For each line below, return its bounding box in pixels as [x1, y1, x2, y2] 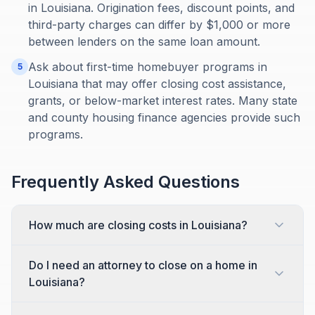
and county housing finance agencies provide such [28, 110, 300, 124]
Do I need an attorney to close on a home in [29, 258, 257, 272]
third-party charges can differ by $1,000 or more [28, 18, 290, 32]
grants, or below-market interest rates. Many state [28, 94, 297, 108]
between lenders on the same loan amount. [28, 34, 260, 49]
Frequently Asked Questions [11, 172, 240, 192]
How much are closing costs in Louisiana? [29, 218, 247, 232]
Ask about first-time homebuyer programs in [28, 60, 267, 74]
